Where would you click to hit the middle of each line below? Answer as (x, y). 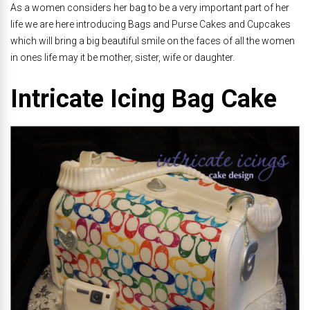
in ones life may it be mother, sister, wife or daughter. (122, 57)
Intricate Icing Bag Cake (144, 99)
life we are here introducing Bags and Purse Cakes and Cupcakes (151, 24)
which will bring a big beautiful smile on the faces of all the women (153, 41)
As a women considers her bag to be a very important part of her (150, 8)
